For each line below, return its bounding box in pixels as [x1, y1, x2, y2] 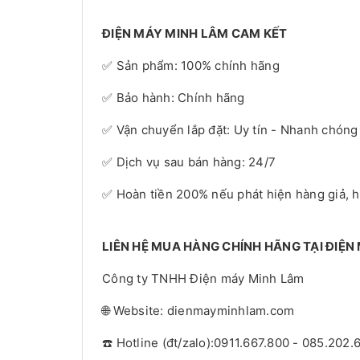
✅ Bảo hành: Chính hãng [102, 89, 245, 105]
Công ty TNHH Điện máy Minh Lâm [102, 270, 305, 286]
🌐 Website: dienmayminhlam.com [102, 302, 295, 318]
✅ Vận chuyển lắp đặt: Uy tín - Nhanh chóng [102, 121, 358, 137]
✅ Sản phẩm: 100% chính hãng [102, 57, 280, 73]
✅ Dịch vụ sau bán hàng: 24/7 [102, 153, 276, 170]
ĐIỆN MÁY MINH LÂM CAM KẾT [102, 25, 288, 41]
